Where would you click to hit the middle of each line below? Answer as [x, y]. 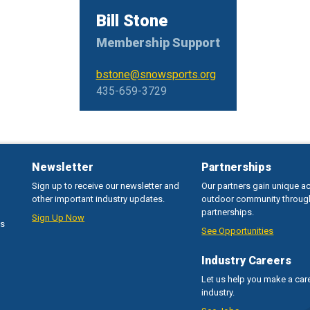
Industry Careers [247, 261]
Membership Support [158, 43]
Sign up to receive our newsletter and [106, 186]
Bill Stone [131, 21]
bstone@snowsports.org [156, 75]
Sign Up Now [58, 218]
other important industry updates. [99, 199]
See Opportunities [238, 231]
